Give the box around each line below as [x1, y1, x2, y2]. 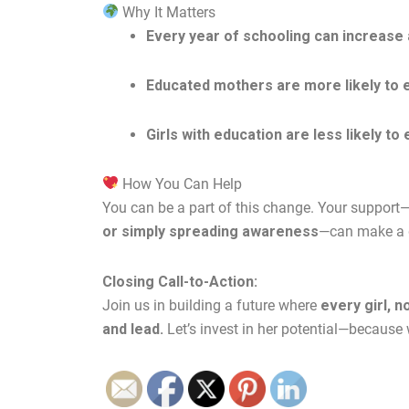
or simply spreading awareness [102, 222, 319, 240]
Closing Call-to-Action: [102, 272, 257, 290]
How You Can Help [119, 174, 243, 193]
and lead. [102, 320, 163, 338]
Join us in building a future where [102, 296, 320, 314]
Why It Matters [119, 3, 216, 21]
